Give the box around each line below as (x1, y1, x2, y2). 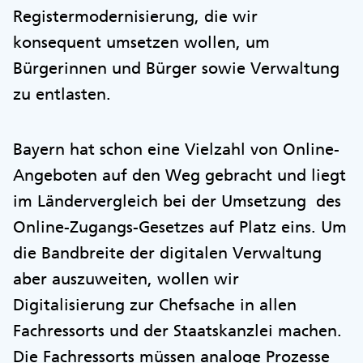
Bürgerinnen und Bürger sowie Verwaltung (13, 58, 340, 78)
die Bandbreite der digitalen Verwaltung (13, 243, 322, 263)
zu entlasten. (13, 84, 116, 104)
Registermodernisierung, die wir (13, 6, 258, 26)
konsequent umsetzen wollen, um (13, 32, 270, 52)
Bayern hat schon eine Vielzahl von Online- (13, 139, 340, 159)
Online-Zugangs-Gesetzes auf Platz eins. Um (13, 217, 347, 237)
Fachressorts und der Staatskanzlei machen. (13, 321, 342, 340)
